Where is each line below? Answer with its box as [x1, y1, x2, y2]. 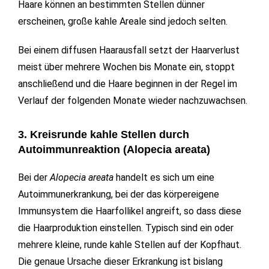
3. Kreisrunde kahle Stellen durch [18, 128, 189, 141]
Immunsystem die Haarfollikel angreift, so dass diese [18, 205, 241, 217]
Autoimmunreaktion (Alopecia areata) [18, 144, 210, 156]
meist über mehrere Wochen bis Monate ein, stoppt [18, 61, 235, 73]
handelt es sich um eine [113, 172, 214, 184]
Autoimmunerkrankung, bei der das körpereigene [18, 189, 219, 201]
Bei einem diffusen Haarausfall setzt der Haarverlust [18, 44, 240, 56]
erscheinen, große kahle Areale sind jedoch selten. [18, 16, 228, 28]
